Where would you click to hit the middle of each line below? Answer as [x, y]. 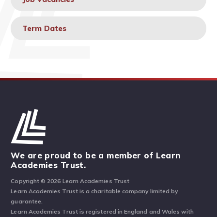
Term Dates [44, 28]
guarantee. [27, 201]
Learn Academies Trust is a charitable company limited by [94, 191]
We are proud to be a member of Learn [96, 155]
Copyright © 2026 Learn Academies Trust [70, 181]
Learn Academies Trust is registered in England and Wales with [102, 212]
